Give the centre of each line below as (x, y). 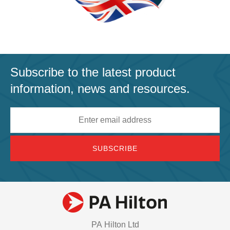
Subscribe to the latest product (93, 72)
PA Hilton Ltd (115, 224)
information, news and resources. (100, 88)
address (25, 128)
